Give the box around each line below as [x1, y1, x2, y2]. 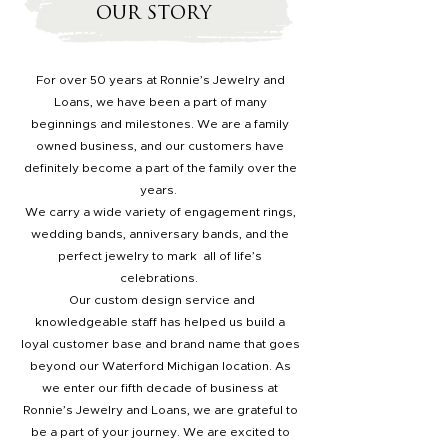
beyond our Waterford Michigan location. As [29, 360, 291, 372]
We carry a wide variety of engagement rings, [24, 206, 296, 218]
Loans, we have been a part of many [53, 96, 267, 108]
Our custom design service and [65, 294, 255, 306]
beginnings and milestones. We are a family [31, 118, 289, 130]
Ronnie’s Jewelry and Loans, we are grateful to [22, 404, 298, 416]
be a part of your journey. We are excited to [30, 426, 290, 438]
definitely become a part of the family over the [23, 162, 297, 174]
